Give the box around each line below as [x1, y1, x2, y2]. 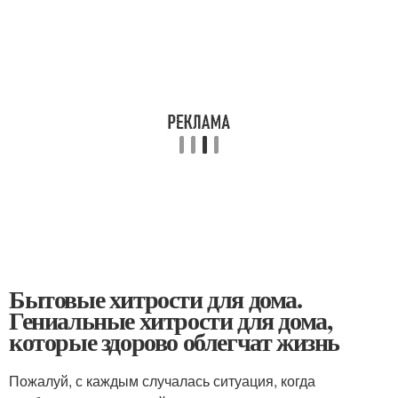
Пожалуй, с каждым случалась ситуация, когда [9, 370, 315, 391]
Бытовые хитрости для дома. [9, 280, 302, 317]
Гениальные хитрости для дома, [9, 301, 332, 338]
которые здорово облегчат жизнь [9, 322, 340, 360]
